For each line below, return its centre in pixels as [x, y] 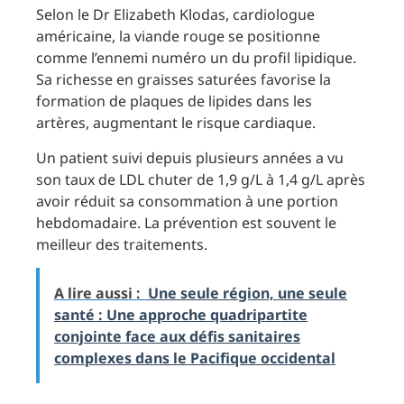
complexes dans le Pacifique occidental [195, 358]
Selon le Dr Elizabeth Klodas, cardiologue [175, 15]
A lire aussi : [97, 294]
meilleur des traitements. [122, 244]
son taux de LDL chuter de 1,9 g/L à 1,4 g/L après [201, 179]
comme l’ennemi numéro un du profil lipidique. [196, 58]
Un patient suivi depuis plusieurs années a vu [190, 157]
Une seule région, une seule [248, 294]
